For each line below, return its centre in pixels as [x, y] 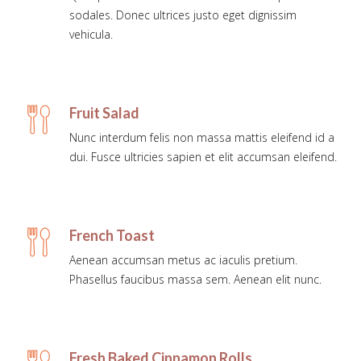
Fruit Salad [104, 113]
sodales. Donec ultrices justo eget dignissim [183, 15]
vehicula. [91, 35]
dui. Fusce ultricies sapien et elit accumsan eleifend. [203, 157]
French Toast [112, 236]
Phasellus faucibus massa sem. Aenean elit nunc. [195, 280]
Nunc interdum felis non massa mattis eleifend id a [202, 138]
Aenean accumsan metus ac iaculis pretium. [183, 260]
